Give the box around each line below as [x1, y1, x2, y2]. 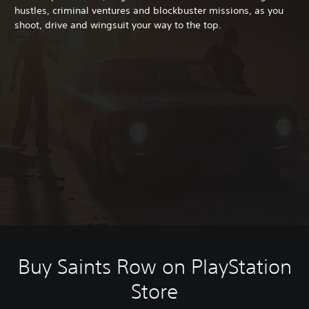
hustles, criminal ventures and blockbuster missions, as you [14, 3, 283, 17]
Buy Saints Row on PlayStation [17, 254, 292, 279]
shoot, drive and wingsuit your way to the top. [14, 18, 221, 31]
